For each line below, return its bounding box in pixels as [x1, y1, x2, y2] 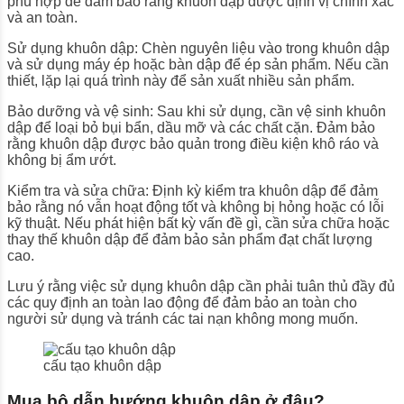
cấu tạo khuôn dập [43, 357, 161, 373]
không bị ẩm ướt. [7, 151, 116, 168]
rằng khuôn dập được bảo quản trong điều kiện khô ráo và [7, 135, 379, 151]
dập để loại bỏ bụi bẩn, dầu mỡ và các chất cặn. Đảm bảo [7, 119, 375, 135]
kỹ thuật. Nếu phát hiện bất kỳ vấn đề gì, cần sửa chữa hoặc [7, 215, 390, 231]
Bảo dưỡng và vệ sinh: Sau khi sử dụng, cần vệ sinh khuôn [7, 103, 386, 119]
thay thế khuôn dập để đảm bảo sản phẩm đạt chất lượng [7, 231, 372, 247]
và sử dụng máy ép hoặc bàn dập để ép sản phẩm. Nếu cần [7, 56, 389, 72]
